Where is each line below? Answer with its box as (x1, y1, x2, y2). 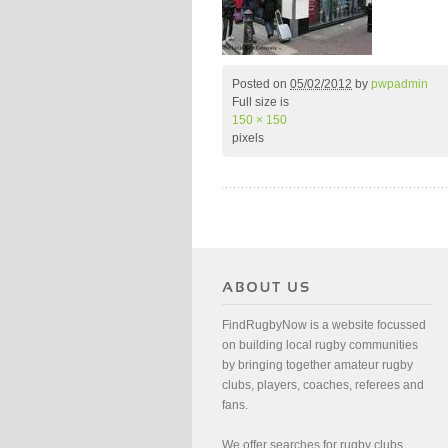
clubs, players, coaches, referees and (222, 378, 424, 393)
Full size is (232, 95, 289, 109)
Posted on (232, 77, 290, 91)
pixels (232, 131, 264, 145)
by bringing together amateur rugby (222, 358, 413, 373)
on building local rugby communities (222, 338, 418, 353)
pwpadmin (371, 77, 428, 91)
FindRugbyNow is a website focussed (222, 318, 426, 333)
